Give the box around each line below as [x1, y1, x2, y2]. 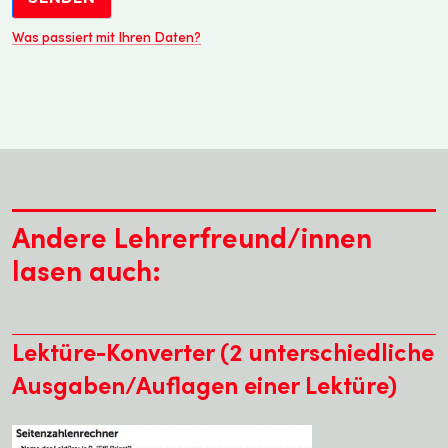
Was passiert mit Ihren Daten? [12, 26, 201, 46]
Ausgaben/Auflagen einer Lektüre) [12, 368, 397, 400]
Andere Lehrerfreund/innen [12, 217, 372, 255]
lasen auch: [12, 250, 161, 288]
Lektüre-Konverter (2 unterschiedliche [12, 335, 434, 367]
